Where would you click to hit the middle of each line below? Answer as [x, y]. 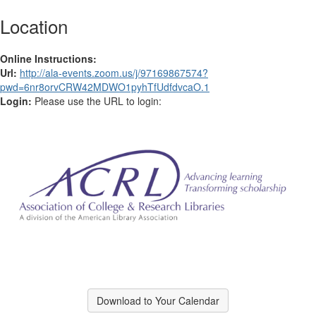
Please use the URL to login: [98, 101]
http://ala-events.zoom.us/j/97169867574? [114, 73]
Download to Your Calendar [158, 301]
